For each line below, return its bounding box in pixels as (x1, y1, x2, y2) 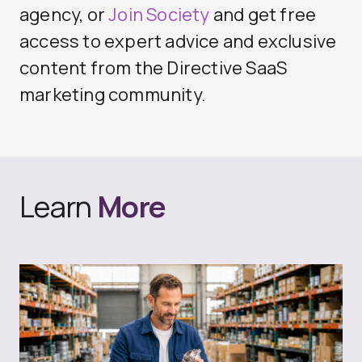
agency (19, 2, 80, 27)
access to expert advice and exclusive (19, 29, 337, 53)
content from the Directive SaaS (19, 56, 288, 80)
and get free (209, 2, 317, 27)
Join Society (108, 2, 210, 27)
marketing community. (19, 82, 206, 107)
